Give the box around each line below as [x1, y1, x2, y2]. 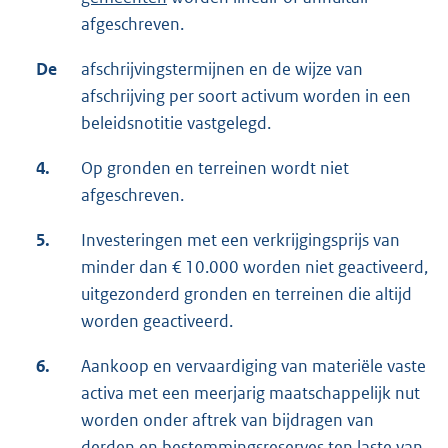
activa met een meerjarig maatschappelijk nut [81, 382, 420, 405]
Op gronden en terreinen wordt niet [81, 157, 349, 180]
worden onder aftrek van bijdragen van [81, 409, 374, 432]
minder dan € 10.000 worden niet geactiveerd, [81, 256, 428, 279]
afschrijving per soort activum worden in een [81, 85, 411, 108]
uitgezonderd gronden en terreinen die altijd [81, 283, 412, 306]
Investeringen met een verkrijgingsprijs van [81, 229, 400, 252]
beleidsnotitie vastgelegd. [81, 112, 271, 135]
